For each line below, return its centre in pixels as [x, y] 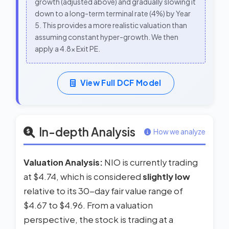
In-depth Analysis [87, 132]
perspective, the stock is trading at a [98, 219]
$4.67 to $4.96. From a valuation [88, 205]
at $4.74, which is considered [83, 176]
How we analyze [179, 131]
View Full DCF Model [121, 83]
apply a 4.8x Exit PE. [67, 49]
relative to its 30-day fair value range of [103, 191]
